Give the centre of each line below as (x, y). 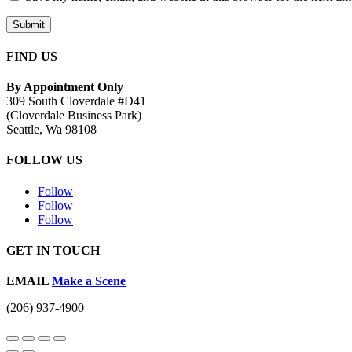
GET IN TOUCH (53, 250)
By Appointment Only (65, 87)
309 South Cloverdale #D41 (76, 101)
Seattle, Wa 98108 (51, 130)
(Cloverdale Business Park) (74, 115)
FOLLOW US (44, 160)
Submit (29, 24)
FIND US (32, 56)
